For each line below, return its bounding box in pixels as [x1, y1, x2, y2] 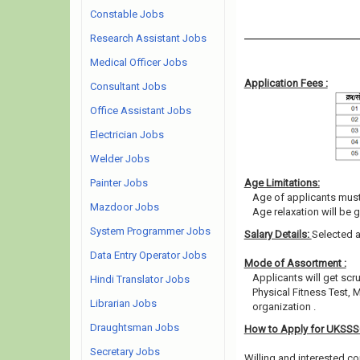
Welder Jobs [90, 153, 149, 165]
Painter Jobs [90, 177, 148, 189]
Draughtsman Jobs [90, 321, 179, 333]
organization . [252, 301, 316, 313]
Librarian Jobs [90, 297, 157, 309]
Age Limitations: [243, 177, 320, 189]
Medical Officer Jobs [90, 56, 187, 68]
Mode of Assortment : [243, 257, 346, 269]
